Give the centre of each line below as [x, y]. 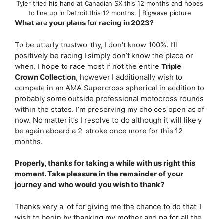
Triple [171, 66]
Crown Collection [45, 77]
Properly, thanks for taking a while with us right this [105, 163]
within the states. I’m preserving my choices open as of [109, 109]
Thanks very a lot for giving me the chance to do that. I [108, 206]
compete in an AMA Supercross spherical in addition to [109, 88]
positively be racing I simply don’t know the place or [104, 55]
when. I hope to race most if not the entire [88, 66]
